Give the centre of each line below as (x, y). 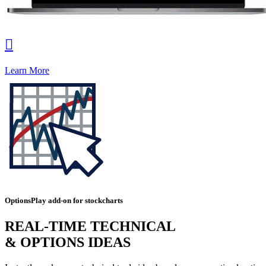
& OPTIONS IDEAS (68, 243)
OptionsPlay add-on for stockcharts (64, 200)
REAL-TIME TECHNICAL (90, 227)
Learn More (27, 70)
